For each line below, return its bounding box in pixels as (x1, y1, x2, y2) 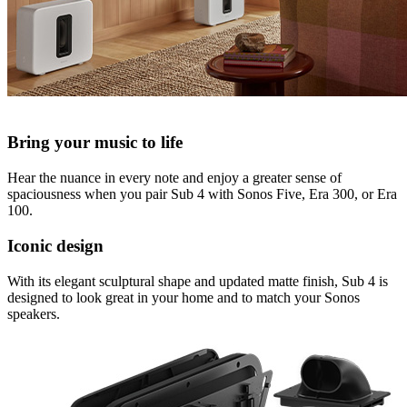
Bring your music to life (7, 133, 183, 153)
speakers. (7, 305, 60, 322)
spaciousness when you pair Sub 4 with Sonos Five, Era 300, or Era (7, 186, 397, 203)
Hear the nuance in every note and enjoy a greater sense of (7, 170, 342, 186)
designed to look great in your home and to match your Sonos (7, 289, 360, 305)
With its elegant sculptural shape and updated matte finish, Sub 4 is (7, 273, 388, 289)
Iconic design (7, 235, 104, 255)
